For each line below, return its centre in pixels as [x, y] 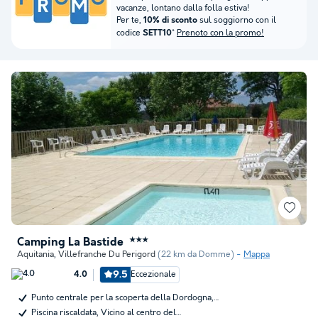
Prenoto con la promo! [220, 33]
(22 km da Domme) [196, 254]
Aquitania [35, 254]
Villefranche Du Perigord [107, 254]
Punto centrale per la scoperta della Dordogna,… [125, 298]
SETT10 [157, 33]
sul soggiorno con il [237, 20]
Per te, [130, 20]
